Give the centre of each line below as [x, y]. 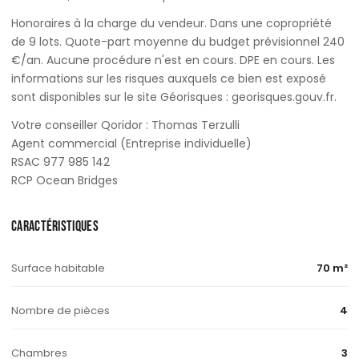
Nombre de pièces [61, 311]
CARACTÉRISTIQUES [55, 226]
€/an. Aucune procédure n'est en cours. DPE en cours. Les [173, 60]
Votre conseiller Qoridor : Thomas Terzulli [125, 125]
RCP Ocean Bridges [65, 180]
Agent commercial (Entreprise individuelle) [131, 143]
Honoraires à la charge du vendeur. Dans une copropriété [171, 23]
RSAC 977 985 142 [61, 162]
